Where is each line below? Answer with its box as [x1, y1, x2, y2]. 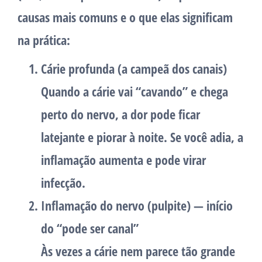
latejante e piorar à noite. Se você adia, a [41, 128, 243, 146]
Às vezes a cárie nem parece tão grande [41, 242, 235, 260]
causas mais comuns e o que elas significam [18, 8, 233, 26]
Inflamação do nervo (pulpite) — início [41, 196, 233, 215]
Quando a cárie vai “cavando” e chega [41, 82, 228, 101]
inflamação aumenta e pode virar [41, 151, 206, 169]
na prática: [18, 31, 70, 49]
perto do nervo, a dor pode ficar [41, 105, 200, 123]
